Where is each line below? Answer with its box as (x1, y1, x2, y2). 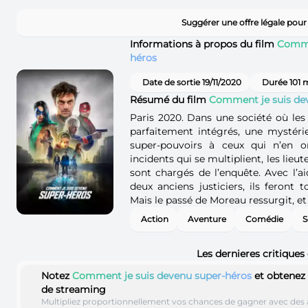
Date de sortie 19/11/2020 (142, 76, 241, 87)
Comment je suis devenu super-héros (72, 269, 252, 282)
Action (141, 213, 168, 224)
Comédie (245, 213, 283, 224)
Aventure (188, 213, 226, 224)
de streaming (41, 283, 106, 296)
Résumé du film (130, 93, 209, 106)
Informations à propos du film (130, 37, 277, 50)
